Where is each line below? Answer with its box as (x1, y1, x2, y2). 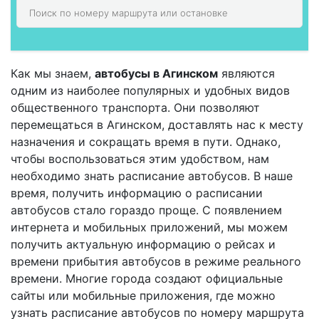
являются (218, 66, 275, 80)
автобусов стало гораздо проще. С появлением (11, 203, 282, 217)
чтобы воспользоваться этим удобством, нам (11, 152, 269, 166)
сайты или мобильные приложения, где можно (11, 288, 276, 303)
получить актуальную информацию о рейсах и (11, 237, 276, 251)
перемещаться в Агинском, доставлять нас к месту (11, 117, 303, 132)
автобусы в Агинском (95, 66, 218, 80)
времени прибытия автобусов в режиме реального (11, 254, 301, 268)
